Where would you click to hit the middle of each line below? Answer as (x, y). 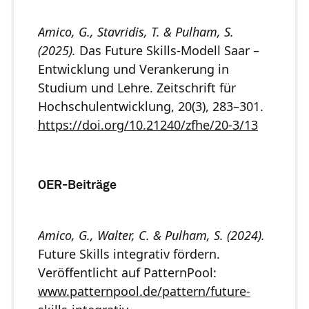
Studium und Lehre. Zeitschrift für (137, 88)
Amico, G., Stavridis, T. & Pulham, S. (136, 32)
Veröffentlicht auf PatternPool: (127, 273)
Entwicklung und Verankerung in (133, 69)
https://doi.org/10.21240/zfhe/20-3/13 (148, 125)
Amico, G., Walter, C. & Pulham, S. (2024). (151, 236)
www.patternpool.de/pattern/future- (144, 291)
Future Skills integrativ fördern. (129, 254)
